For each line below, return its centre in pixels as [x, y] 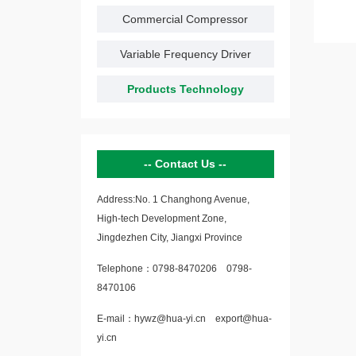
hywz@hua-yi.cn [174, 319]
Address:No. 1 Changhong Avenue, [173, 199]
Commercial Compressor [186, 19]
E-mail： [116, 319]
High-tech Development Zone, [162, 219]
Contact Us [187, 164]
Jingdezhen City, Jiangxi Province [170, 238]
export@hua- [242, 319]
